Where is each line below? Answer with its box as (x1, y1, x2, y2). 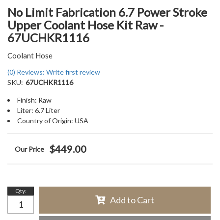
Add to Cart (110, 194, 154, 206)
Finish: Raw (17, 96, 52, 105)
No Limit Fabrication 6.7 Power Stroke (7, 5, 207, 20)
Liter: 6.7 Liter (17, 106, 60, 115)
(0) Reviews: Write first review (7, 68, 100, 77)
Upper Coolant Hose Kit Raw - (7, 18, 164, 32)
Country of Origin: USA (17, 116, 88, 125)
